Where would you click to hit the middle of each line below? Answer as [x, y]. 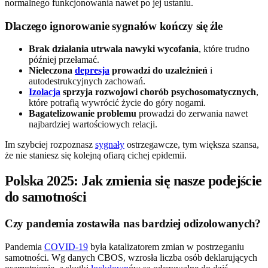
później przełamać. [64, 60]
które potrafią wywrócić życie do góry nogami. [117, 103]
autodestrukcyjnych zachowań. [87, 81]
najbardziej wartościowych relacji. [93, 124]
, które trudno [224, 49]
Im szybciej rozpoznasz [50, 145]
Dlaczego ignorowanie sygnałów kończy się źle [114, 26]
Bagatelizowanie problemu [83, 114]
